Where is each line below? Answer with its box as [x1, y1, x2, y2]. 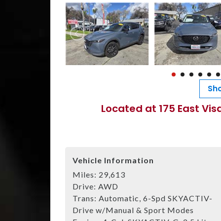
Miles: [73, 169, 99, 179]
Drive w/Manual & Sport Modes [73, 205, 194, 215]
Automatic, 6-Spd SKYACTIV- [99, 193, 213, 203]
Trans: [73, 193, 99, 203]
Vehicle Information [73, 155, 154, 165]
